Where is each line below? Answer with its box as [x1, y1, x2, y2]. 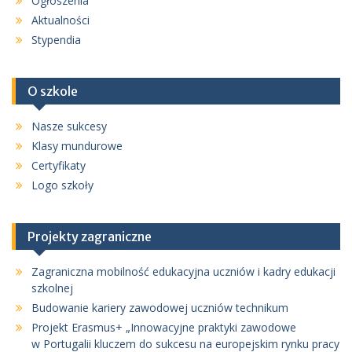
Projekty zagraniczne [27, 228, 152, 244]
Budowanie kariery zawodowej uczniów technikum [31, 299, 288, 315]
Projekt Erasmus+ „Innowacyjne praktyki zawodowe [31, 319, 296, 335]
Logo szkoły [31, 177, 93, 192]
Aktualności [31, 12, 90, 27]
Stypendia [31, 31, 81, 47]
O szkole [27, 82, 78, 99]
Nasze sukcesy [31, 118, 107, 134]
